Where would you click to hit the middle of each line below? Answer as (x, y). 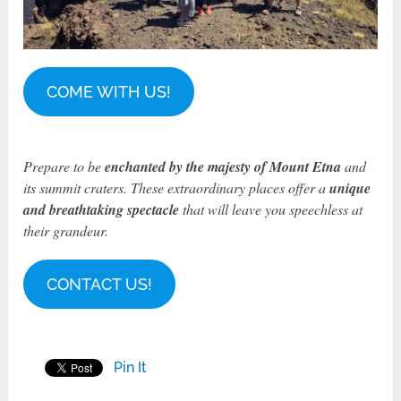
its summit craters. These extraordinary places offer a (177, 187)
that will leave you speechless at (271, 209)
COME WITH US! (109, 91)
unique (350, 188)
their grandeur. (66, 230)
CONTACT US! (100, 284)
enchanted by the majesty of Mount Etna (225, 166)
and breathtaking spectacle (102, 209)
